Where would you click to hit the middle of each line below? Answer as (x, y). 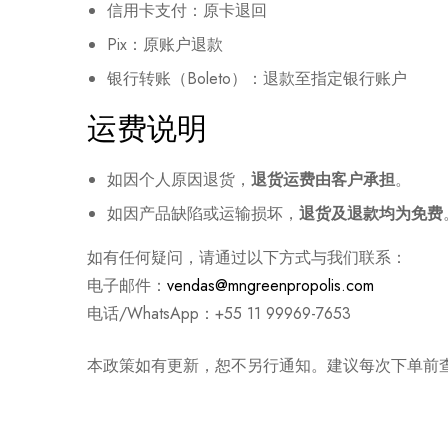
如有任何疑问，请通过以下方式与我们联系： (247, 257)
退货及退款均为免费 (371, 213)
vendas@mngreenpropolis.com (270, 285)
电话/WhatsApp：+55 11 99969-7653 (219, 313)
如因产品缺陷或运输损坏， (203, 213)
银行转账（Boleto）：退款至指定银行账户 (257, 78)
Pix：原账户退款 (165, 44)
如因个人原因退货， (179, 179)
